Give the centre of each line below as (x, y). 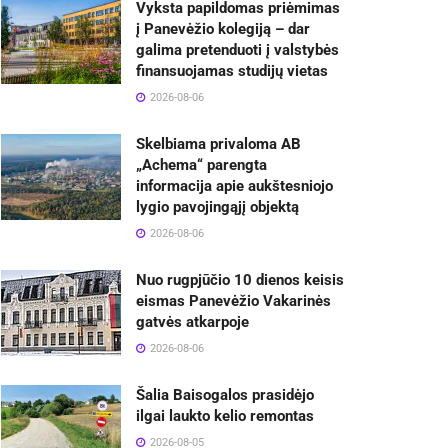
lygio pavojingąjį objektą (217, 207)
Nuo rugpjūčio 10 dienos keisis (240, 280)
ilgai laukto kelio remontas (225, 416)
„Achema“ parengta (201, 165)
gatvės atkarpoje (192, 322)
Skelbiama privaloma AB (218, 144)
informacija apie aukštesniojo (234, 186)
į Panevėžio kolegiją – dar (223, 29)
